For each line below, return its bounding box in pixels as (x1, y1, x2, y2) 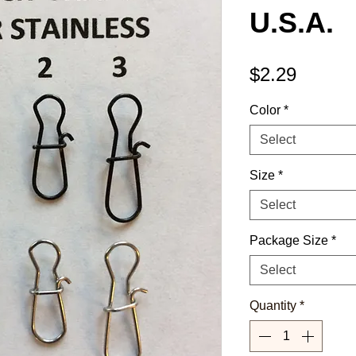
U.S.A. (250, 6, 334, 39)
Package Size (250, 233, 328, 247)
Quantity (250, 298, 296, 312)
